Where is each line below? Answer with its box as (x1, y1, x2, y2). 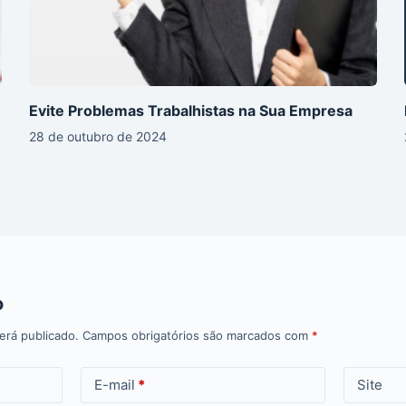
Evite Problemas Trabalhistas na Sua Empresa (29, 101, 353, 121)
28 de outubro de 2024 (29, 129, 168, 145)
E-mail (93, 376, 135, 394)
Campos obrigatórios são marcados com (82, 328, 312, 343)
